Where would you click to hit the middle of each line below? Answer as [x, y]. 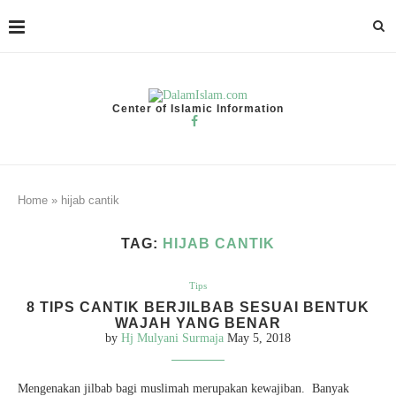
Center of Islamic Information [198, 109]
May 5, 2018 [259, 338]
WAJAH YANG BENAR [198, 323]
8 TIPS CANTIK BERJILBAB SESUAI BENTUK [198, 307]
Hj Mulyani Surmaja [172, 338]
